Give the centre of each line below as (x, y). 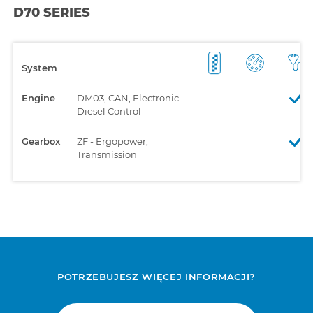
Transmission (107, 154)
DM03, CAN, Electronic (128, 97)
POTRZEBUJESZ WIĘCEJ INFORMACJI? (156, 276)
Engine (38, 97)
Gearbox (41, 141)
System (39, 67)
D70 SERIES (52, 12)
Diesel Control (109, 111)
